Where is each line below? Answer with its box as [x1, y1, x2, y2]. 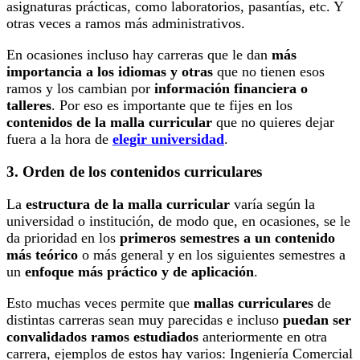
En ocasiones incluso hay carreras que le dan [6, 47, 272, 63]
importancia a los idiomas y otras [6, 63, 213, 80]
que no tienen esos [213, 63, 325, 80]
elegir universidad [112, 131, 224, 148]
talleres [6, 97, 51, 114]
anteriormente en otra [198, 328, 327, 345]
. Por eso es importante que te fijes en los [51, 97, 292, 114]
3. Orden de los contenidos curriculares [6, 162, 262, 180]
